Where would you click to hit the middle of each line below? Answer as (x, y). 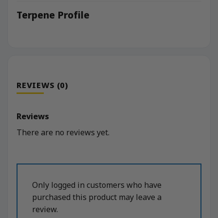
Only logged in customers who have (97, 185)
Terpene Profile (53, 15)
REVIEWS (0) (42, 85)
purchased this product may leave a (97, 197)
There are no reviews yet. (63, 133)
